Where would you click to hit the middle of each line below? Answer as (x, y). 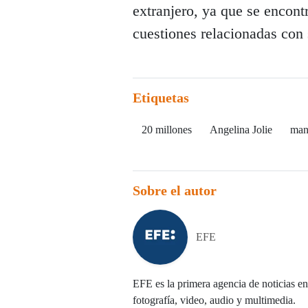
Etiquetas (161, 98)
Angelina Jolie (241, 130)
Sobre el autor (175, 191)
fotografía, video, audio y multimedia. (214, 300)
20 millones (167, 130)
